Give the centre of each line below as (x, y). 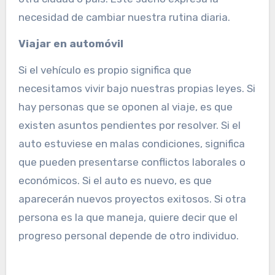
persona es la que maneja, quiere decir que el (128, 218)
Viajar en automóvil (71, 44)
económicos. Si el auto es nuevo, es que (115, 181)
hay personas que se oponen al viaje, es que (125, 107)
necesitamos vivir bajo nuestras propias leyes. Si (137, 89)
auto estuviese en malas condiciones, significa (131, 144)
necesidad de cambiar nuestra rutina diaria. (124, 17)
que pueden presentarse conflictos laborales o (132, 162)
